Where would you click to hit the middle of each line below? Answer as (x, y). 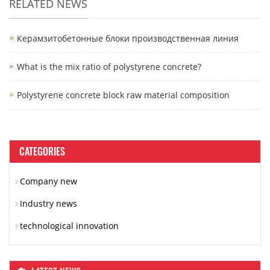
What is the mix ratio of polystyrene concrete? (109, 67)
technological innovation (69, 226)
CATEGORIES (42, 152)
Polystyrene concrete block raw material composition (123, 95)
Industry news (49, 204)
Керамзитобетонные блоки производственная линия (128, 39)
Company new (49, 181)
